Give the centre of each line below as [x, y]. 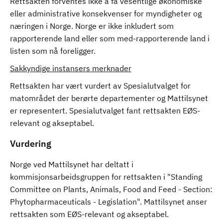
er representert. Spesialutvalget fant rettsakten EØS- [105, 111]
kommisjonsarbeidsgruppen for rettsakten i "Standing [106, 177]
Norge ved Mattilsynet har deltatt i [72, 164]
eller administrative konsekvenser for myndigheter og [106, 13]
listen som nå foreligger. [55, 51]
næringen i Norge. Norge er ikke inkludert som [92, 26]
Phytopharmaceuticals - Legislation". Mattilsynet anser [109, 202]
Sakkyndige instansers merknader [71, 68]
